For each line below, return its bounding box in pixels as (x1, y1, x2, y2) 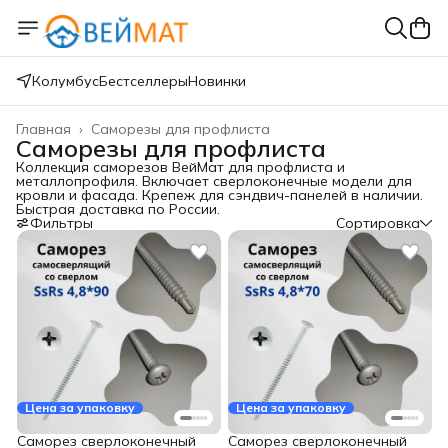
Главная (16, 120, 71, 138)
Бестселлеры (99, 72, 188, 90)
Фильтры (30, 214, 93, 232)
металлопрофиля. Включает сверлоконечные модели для (16, 172, 412, 190)
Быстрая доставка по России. (16, 200, 220, 218)
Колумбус (32, 72, 99, 90)
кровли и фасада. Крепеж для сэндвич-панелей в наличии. (16, 186, 423, 204)
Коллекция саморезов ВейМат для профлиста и (16, 158, 345, 176)
